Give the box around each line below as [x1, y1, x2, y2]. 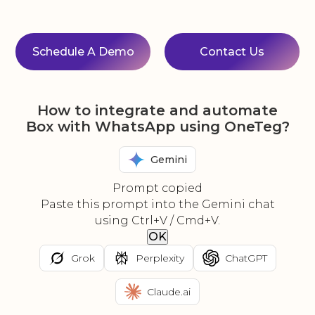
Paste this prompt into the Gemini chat [40, 198, 275, 212]
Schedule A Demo [32, 45, 134, 59]
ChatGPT [224, 251, 267, 264]
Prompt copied [112, 181, 202, 195]
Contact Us [200, 45, 264, 59]
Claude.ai [147, 285, 191, 298]
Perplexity [135, 251, 184, 264]
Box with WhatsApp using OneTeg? [25, 118, 290, 136]
